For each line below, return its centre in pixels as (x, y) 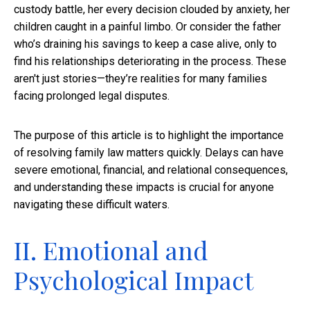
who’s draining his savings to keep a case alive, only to (145, 44)
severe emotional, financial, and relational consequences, (151, 170)
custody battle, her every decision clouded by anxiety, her (152, 10)
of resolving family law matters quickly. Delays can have (149, 153)
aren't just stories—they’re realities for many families (140, 79)
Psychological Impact (134, 280)
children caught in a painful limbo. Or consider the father (147, 27)
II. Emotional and (111, 250)
